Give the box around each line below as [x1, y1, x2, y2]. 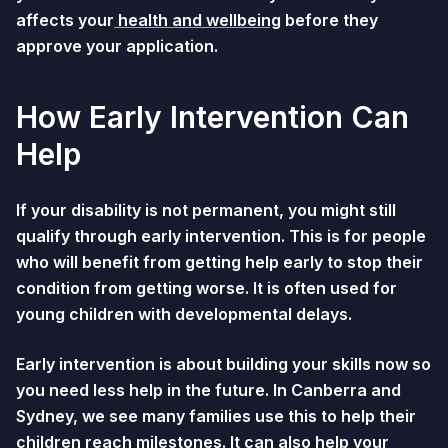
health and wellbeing [114, 10, 281, 30]
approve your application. [16, 36, 218, 56]
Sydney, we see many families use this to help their [16, 406, 416, 426]
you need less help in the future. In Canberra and [16, 380, 401, 400]
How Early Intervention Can [16, 99, 409, 135]
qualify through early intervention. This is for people [16, 226, 426, 246]
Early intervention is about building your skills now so [16, 354, 431, 374]
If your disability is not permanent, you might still [16, 200, 396, 220]
